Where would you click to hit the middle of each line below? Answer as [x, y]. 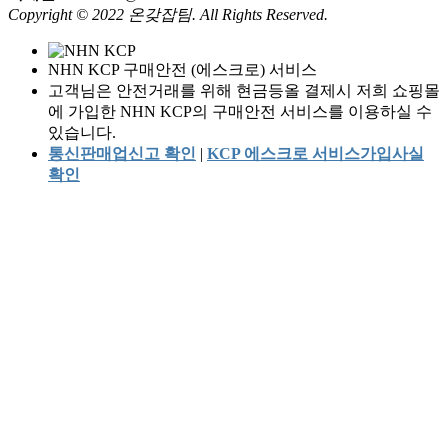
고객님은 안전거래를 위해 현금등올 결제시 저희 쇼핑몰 [244, 91]
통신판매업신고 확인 [122, 154]
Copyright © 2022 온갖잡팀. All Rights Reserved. [168, 15]
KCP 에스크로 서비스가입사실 [315, 154]
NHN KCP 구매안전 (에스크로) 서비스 [182, 70]
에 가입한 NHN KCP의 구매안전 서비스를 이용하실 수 [240, 112]
